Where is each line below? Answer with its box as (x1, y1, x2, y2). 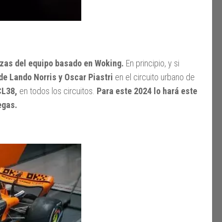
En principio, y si (124, 57, 179, 68)
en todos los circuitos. (17, 85, 97, 96)
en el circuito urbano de (113, 71, 195, 82)
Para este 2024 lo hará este (97, 85, 197, 96)
